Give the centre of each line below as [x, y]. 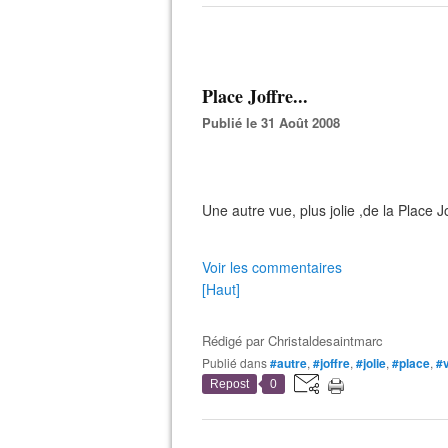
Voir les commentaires [272, 267]
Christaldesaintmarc [325, 340]
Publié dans [238, 362]
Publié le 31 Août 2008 [275, 122]
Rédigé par [235, 340]
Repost [229, 384]
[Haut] [221, 289]
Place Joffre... [255, 96]
